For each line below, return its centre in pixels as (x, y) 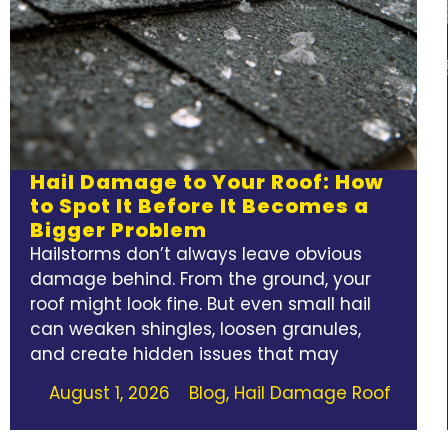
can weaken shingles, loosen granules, (195, 328)
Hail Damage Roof (312, 393)
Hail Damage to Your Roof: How (207, 181)
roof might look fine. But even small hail (200, 303)
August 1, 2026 (109, 393)
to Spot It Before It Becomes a (199, 205)
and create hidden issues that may (184, 353)
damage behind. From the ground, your (200, 278)
